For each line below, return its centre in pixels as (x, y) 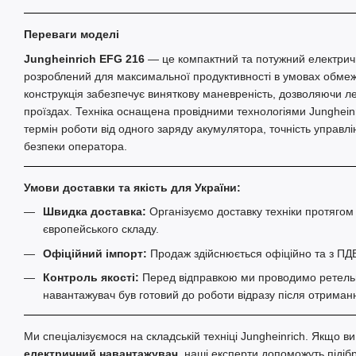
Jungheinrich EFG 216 (84, 58)
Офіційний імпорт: (95, 253)
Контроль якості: (91, 277)
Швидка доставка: (95, 212)
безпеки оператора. (75, 146)
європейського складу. (101, 229)
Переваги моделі (72, 35)
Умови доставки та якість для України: (132, 187)
